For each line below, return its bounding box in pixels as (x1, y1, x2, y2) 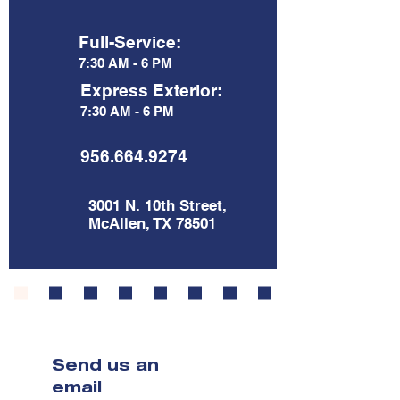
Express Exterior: (80, 80, 222, 100)
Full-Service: (79, 32, 181, 52)
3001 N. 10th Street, (88, 196, 227, 214)
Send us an (52, 360, 159, 375)
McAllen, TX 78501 (88, 214, 216, 232)
